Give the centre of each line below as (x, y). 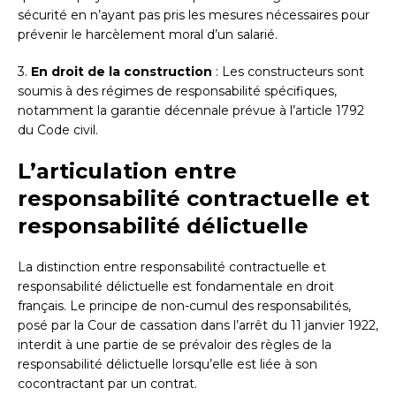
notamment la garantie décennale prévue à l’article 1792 (191, 111)
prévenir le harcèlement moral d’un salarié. (148, 35)
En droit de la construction (122, 72)
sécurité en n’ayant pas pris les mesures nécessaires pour (194, 15)
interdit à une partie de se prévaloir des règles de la (175, 345)
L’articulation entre (127, 171)
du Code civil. (58, 130)
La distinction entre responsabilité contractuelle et (172, 267)
